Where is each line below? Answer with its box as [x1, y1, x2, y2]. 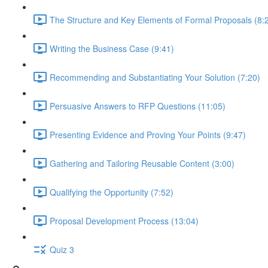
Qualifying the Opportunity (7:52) [50, 185, 173, 198]
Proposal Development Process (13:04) [50, 214, 199, 227]
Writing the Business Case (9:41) [50, 42, 174, 54]
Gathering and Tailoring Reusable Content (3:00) [50, 157, 234, 169]
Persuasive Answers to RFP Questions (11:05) [50, 99, 226, 112]
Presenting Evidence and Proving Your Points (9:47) [50, 128, 246, 141]
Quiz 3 [50, 243, 74, 255]
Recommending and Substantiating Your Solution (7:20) [50, 71, 260, 83]
